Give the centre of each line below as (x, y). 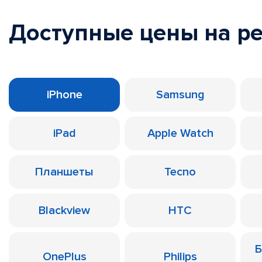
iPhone (64, 95)
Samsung (180, 95)
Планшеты (64, 172)
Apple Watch (180, 133)
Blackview (64, 211)
